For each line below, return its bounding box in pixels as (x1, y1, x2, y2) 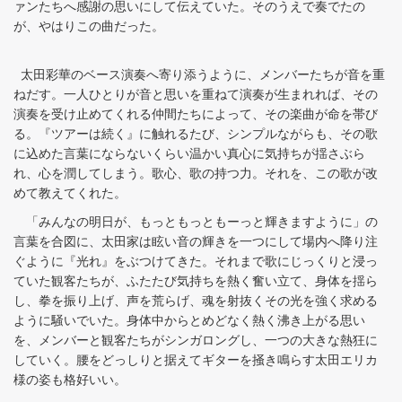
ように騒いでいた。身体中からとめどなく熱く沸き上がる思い (13, 314, 365, 328)
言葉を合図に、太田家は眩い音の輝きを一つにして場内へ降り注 (13, 235, 378, 249)
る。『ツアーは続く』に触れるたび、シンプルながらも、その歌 (13, 127, 378, 141)
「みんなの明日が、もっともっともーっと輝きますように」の (13, 215, 378, 229)
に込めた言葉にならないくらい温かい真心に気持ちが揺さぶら (13, 147, 365, 161)
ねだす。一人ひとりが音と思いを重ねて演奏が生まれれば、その (13, 88, 378, 101)
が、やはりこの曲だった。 (13, 20, 164, 33)
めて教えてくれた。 (13, 187, 127, 200)
